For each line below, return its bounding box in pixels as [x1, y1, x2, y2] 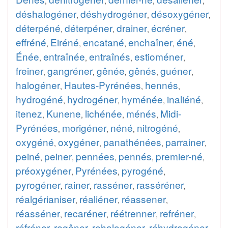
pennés [119, 149, 152, 163]
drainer [117, 21, 147, 35]
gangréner [47, 64, 93, 77]
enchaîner [128, 35, 173, 49]
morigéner [62, 121, 106, 134]
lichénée [85, 106, 122, 120]
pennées [76, 149, 115, 163]
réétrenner [110, 206, 156, 220]
